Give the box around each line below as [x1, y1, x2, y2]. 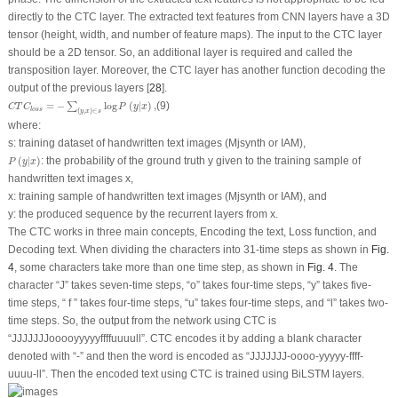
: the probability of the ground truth [41, 154, 209, 167]
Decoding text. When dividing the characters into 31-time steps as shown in [7, 243, 371, 256]
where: [7, 118, 41, 131]
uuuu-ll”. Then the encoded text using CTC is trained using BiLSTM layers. [7, 367, 364, 380]
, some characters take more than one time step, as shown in [13, 260, 307, 274]
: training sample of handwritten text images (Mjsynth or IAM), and [12, 189, 327, 203]
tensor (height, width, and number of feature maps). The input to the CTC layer [7, 28, 382, 42]
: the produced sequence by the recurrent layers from [12, 207, 270, 220]
